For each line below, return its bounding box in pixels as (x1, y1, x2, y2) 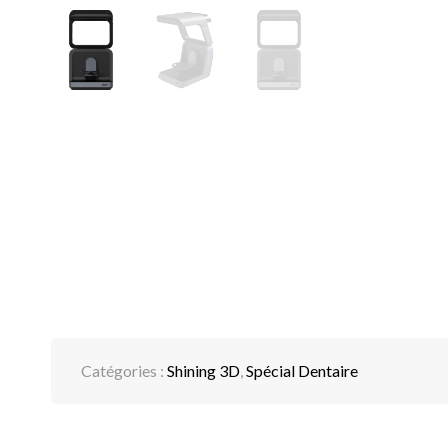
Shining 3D (166, 360, 240, 380)
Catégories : (80, 360, 167, 380)
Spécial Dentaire (245, 360, 358, 380)
